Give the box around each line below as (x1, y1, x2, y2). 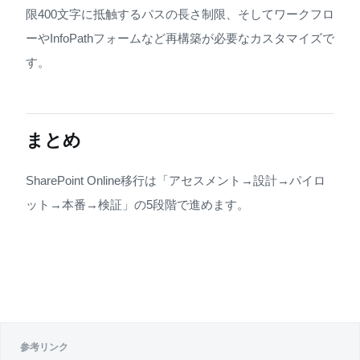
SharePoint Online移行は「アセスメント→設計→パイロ (26, 173, 325, 187)
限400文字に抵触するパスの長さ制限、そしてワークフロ (26, 6, 334, 21)
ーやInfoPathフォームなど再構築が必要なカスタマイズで (26, 31, 334, 45)
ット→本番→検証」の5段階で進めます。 (26, 197, 249, 211)
